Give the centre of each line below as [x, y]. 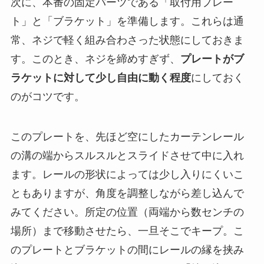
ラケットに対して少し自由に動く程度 [100, 77]
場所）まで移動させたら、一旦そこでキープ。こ [127, 231]
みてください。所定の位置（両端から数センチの [127, 212]
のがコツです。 [47, 96]
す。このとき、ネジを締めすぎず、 [95, 59]
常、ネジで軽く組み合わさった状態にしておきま [127, 40]
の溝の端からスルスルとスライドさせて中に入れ [127, 155]
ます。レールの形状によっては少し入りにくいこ [127, 174]
